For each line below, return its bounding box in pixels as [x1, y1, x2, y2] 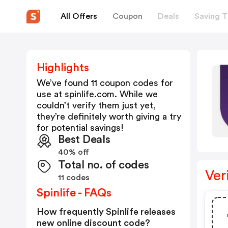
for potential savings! [37, 123, 124, 132]
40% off [58, 148, 89, 156]
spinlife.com [65, 90, 115, 99]
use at [37, 90, 65, 99]
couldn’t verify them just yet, [37, 101, 156, 110]
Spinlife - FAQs [37, 187, 111, 198]
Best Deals [58, 134, 110, 145]
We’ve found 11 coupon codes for [37, 78, 173, 88]
